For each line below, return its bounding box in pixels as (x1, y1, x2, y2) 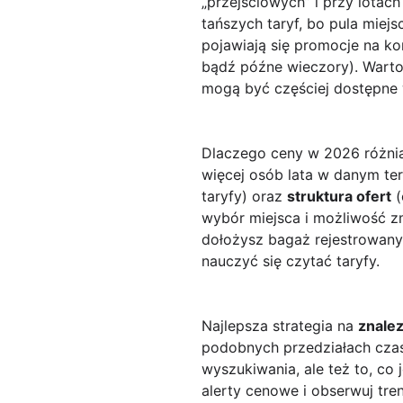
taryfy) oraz (201, 187, 287, 206)
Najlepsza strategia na (201, 317, 358, 336)
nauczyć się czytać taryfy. (201, 252, 380, 271)
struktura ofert (287, 187, 391, 206)
